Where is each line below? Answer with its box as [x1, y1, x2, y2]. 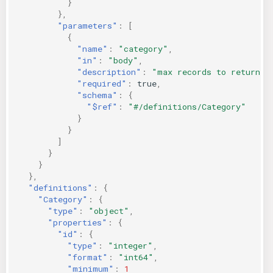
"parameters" [57, 19, 118, 31]
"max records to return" [152, 66, 266, 77]
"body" [108, 54, 138, 66]
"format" [67, 251, 108, 263]
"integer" [108, 239, 153, 251]
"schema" [77, 89, 118, 101]
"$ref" [87, 101, 118, 112]
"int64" [118, 251, 154, 263]
